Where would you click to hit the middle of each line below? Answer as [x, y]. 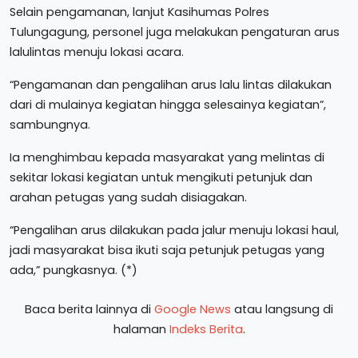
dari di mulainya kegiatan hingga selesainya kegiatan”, [168, 105]
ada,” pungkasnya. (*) [74, 270]
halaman [141, 329]
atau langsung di [282, 309]
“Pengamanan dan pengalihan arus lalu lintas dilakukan [171, 85]
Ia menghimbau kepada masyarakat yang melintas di [167, 157]
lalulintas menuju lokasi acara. [97, 52]
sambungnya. [50, 125]
